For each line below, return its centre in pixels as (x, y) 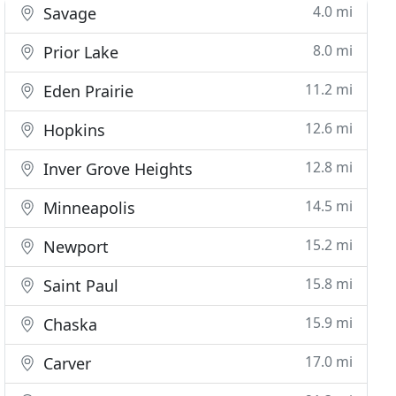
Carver (65, 363)
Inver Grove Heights (116, 169)
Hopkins (72, 130)
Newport (74, 247)
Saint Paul (79, 286)
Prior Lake (79, 52)
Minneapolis (88, 208)
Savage (68, 13)
